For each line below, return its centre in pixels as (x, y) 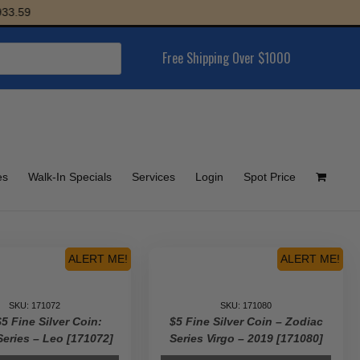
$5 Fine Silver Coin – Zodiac (246, 321)
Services (153, 177)
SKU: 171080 (246, 305)
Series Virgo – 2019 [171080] (246, 338)
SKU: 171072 (34, 305)
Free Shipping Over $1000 (227, 58)
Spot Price (269, 177)
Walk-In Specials (70, 177)
